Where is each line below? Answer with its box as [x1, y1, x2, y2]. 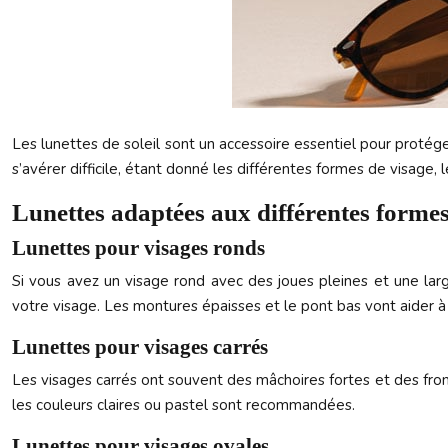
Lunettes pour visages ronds [12, 236, 265, 260]
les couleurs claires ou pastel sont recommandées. [12, 395, 355, 415]
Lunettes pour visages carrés [12, 335, 268, 359]
